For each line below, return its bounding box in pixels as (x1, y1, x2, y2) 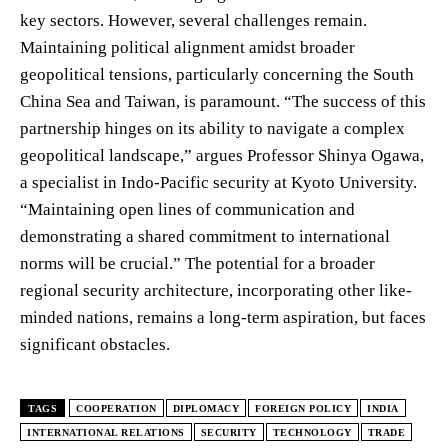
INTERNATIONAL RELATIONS (27, 426, 185, 438)
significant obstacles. (20, 334, 170, 354)
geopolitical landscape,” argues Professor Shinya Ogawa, (20, 145, 424, 165)
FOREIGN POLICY (255, 402, 351, 414)
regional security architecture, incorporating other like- (20, 280, 412, 300)
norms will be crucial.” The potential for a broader (20, 253, 375, 273)
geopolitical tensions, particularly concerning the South (20, 64, 414, 84)
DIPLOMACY (172, 402, 239, 414)
